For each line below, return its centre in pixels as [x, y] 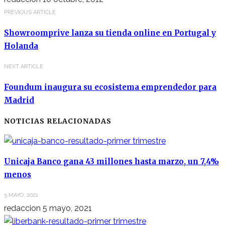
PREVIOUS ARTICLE [30, 13]
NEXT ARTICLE [24, 67]
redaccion [22, 208]
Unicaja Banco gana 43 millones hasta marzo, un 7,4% [111, 162]
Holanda [21, 46]
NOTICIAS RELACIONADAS [58, 121]
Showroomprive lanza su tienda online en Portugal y [110, 33]
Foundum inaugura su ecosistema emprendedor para [110, 87]
